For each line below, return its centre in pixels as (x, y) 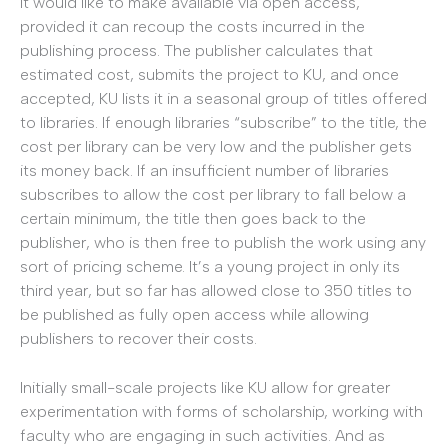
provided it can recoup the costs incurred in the (192, 26)
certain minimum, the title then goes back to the (193, 218)
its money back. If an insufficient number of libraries (204, 170)
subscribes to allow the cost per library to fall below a (213, 194)
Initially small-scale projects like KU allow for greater (205, 388)
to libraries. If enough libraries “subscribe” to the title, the (223, 122)
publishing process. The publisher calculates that (196, 50)
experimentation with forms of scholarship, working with (221, 412)
